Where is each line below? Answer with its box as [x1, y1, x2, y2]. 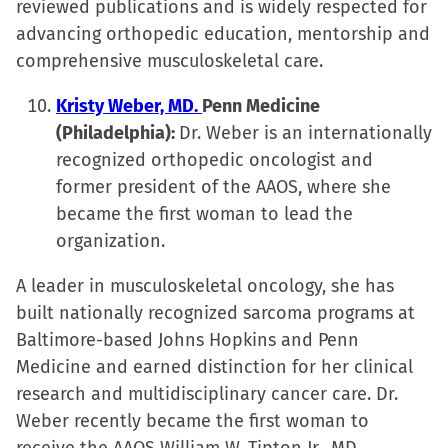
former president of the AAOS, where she [56, 176, 391, 198]
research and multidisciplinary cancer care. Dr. [16, 383, 398, 405]
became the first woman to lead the [56, 203, 353, 225]
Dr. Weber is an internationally [179, 122, 432, 144]
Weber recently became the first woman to [16, 410, 369, 432]
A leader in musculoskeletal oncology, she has [16, 275, 394, 297]
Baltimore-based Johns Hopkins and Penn [16, 329, 359, 351]
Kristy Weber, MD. [56, 95, 202, 117]
